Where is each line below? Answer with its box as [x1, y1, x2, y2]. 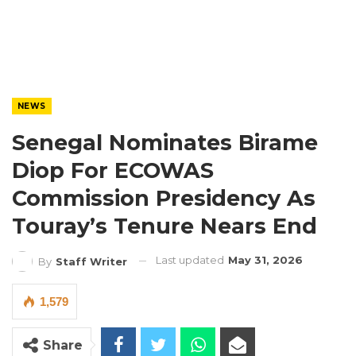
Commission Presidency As [12, 185, 315, 211]
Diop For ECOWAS [12, 157, 214, 184]
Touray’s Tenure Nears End [12, 213, 317, 239]
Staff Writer [56, 254, 127, 268]
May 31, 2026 [228, 253, 303, 266]
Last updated [156, 253, 226, 266]
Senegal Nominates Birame [12, 130, 318, 156]
